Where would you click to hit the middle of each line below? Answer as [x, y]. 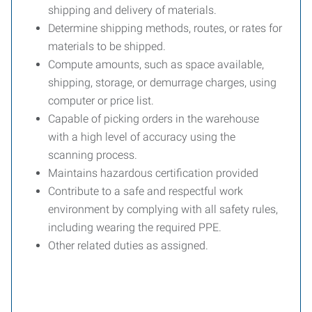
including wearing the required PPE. [136, 227]
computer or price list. [101, 101]
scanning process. [93, 155]
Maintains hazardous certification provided [155, 173]
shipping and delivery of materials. [132, 10]
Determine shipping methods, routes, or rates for [165, 28]
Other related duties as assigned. [128, 245]
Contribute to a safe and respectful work [146, 191]
